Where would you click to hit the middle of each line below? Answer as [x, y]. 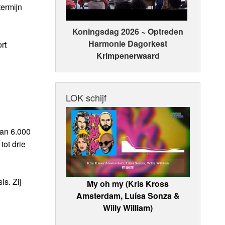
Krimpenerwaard [128, 56]
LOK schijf [86, 98]
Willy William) [128, 207]
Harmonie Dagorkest [128, 44]
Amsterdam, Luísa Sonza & [128, 195]
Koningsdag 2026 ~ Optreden [128, 32]
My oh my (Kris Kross [128, 183]
